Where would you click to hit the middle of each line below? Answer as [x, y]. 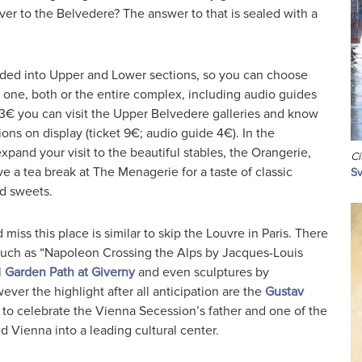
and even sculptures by [202, 273]
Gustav [284, 292]
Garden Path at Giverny [69, 273]
